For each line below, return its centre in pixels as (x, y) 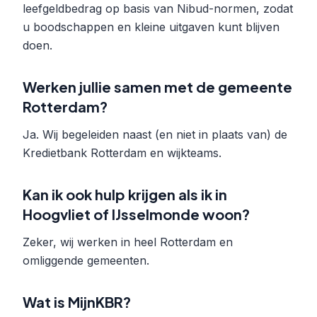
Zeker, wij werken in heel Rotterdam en (128, 242)
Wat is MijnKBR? (77, 302)
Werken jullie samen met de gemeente (157, 87)
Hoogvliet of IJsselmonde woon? (136, 214)
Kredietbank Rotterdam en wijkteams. (122, 153)
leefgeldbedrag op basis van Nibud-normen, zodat (158, 8)
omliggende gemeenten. (86, 260)
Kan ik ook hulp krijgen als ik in (125, 194)
